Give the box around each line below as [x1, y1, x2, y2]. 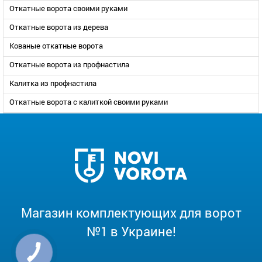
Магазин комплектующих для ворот [20, 204, 242, 222]
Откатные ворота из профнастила [9, 59, 129, 70]
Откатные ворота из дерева [9, 22, 108, 33]
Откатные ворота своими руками [9, 3, 127, 14]
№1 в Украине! [86, 223, 176, 240]
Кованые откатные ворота [9, 40, 103, 51]
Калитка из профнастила [9, 78, 96, 89]
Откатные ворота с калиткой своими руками [9, 96, 168, 108]
